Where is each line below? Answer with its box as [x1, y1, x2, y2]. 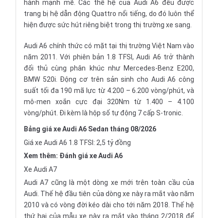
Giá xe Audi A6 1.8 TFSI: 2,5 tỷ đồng [24, 139, 131, 146]
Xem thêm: [24, 152, 59, 160]
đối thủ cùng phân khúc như [24, 64, 124, 72]
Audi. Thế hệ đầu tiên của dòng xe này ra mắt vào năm [24, 190, 194, 198]
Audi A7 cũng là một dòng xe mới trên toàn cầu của [24, 179, 194, 186]
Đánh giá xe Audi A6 [59, 152, 123, 160]
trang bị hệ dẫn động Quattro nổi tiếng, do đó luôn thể [24, 10, 194, 18]
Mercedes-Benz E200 [123, 64, 193, 72]
